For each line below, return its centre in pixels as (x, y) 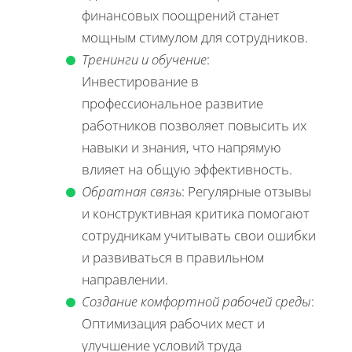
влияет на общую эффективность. (187, 169)
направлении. (125, 279)
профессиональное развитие (172, 103)
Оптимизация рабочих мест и (173, 323)
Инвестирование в (140, 81)
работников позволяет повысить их (194, 125)
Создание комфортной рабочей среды (196, 301)
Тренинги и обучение (144, 59)
